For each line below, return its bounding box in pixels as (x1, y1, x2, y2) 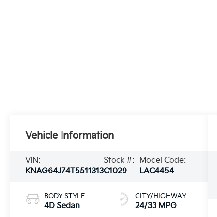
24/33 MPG (135, 201, 177, 211)
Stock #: (104, 156, 135, 166)
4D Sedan (44, 201, 80, 211)
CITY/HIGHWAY (135, 191, 186, 200)
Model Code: (139, 156, 186, 166)
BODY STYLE (44, 191, 85, 200)
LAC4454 (139, 167, 174, 176)
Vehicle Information (25, 130, 114, 142)
